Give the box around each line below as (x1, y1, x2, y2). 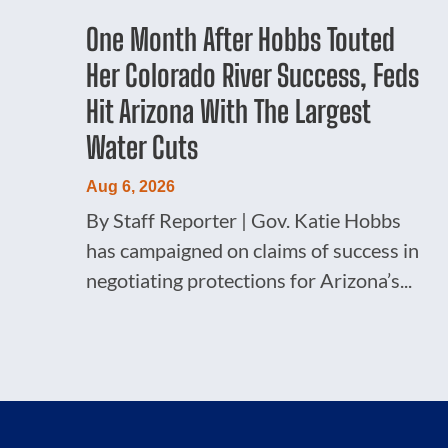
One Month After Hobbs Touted (86, 20, 396, 57)
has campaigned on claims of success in (86, 237, 420, 262)
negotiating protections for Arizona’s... (86, 267, 413, 292)
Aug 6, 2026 (86, 177, 176, 195)
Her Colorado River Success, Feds (86, 56, 420, 93)
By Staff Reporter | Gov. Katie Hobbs (86, 207, 402, 232)
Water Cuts (86, 128, 199, 165)
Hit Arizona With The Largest (86, 92, 371, 129)
